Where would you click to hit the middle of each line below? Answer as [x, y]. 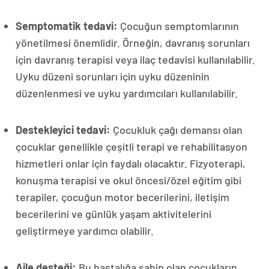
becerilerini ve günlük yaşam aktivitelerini [113, 214]
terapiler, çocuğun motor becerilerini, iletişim [122, 197]
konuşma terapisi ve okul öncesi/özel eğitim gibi [128, 180]
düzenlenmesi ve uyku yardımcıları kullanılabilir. [127, 93]
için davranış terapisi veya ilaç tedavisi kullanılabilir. [135, 60]
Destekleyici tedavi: [63, 130]
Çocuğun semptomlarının [178, 26]
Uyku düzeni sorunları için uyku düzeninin [113, 77]
